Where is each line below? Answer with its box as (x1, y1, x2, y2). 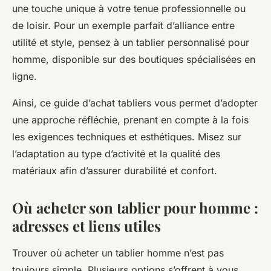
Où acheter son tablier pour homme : (12, 198, 258, 218)
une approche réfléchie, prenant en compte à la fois (12, 114, 249, 126)
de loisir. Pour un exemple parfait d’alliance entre (12, 19, 235, 32)
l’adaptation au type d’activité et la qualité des (12, 148, 220, 160)
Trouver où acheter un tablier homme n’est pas (12, 247, 224, 260)
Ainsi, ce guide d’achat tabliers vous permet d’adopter (12, 97, 258, 109)
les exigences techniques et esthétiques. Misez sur (12, 131, 241, 143)
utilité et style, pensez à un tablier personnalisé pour (12, 36, 249, 49)
